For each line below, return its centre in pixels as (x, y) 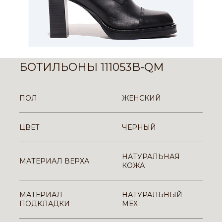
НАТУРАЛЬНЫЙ (152, 195)
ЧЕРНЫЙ (139, 127)
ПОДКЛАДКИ (45, 204)
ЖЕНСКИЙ (141, 98)
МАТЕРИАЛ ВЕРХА (54, 161)
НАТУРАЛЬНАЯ (151, 157)
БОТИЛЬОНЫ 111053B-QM (92, 67)
